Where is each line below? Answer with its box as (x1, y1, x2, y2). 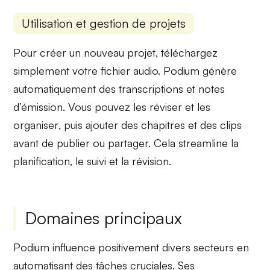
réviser (149, 99, 183, 113)
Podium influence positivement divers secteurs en (13, 240, 250, 254)
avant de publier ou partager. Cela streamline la (13, 136, 239, 149)
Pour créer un (13, 45, 84, 59)
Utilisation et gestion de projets (22, 15, 186, 31)
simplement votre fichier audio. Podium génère (13, 63, 237, 77)
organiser (13, 118, 59, 131)
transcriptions (119, 81, 184, 95)
